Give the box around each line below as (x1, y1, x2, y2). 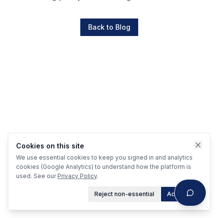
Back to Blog (88, 23, 130, 31)
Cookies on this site (16, 142, 84, 150)
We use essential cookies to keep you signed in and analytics (16, 154, 193, 161)
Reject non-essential (94, 190, 154, 198)
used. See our (16, 172, 56, 180)
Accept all (167, 190, 196, 198)
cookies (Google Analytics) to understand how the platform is (16, 163, 191, 170)
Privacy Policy (57, 172, 97, 180)
